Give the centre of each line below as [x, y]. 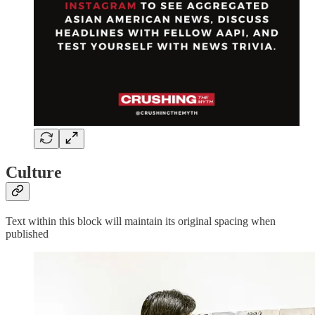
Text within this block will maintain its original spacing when [141, 221]
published [27, 233]
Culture [34, 172]
